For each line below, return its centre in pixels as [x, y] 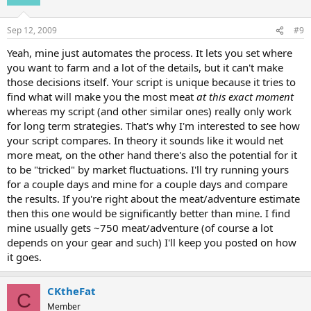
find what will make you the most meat [102, 96]
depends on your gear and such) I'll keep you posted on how [152, 242]
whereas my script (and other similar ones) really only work [149, 111]
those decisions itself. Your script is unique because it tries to [151, 82]
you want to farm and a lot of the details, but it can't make [145, 67]
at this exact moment [245, 96]
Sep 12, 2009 [32, 30]
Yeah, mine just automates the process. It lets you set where [150, 53]
